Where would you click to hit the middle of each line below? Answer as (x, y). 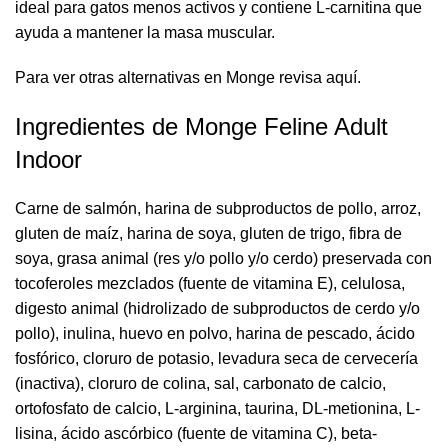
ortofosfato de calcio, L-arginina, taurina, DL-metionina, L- (217, 408)
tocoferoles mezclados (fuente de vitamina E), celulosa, (210, 283)
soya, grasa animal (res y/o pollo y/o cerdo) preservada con (223, 258)
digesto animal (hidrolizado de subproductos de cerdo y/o (217, 308)
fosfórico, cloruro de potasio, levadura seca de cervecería (216, 358)
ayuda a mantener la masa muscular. (145, 32)
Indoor (48, 159)
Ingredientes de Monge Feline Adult (201, 126)
